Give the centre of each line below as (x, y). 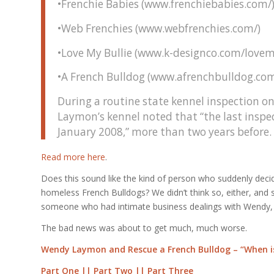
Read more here (73, 157)
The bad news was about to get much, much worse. (144, 228)
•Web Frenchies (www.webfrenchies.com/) (159, 28)
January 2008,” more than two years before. (165, 132)
